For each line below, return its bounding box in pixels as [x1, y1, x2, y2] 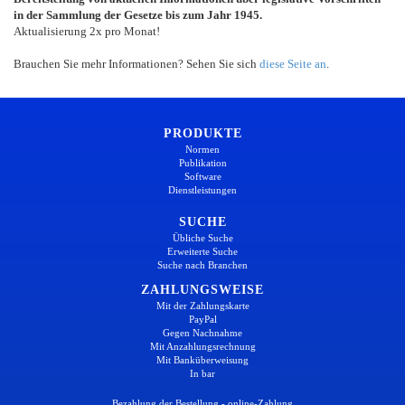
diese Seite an [259, 56, 326, 71]
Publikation [178, 156, 227, 168]
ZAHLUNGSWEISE [141, 282, 264, 297]
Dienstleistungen [168, 184, 237, 195]
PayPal [188, 313, 217, 325]
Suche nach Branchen [157, 259, 248, 270]
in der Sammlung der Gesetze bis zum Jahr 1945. [14, 7, 262, 22]
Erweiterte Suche [167, 245, 238, 257]
